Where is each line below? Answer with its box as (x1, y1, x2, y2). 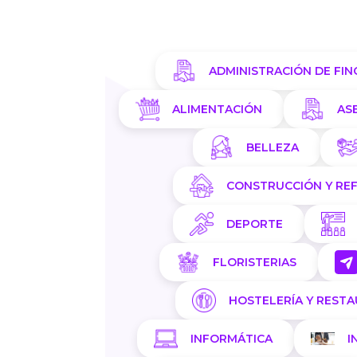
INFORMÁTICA (190, 331, 273, 346)
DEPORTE (226, 217, 283, 231)
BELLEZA (246, 140, 299, 155)
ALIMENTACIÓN (171, 102, 262, 116)
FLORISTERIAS (213, 255, 296, 269)
